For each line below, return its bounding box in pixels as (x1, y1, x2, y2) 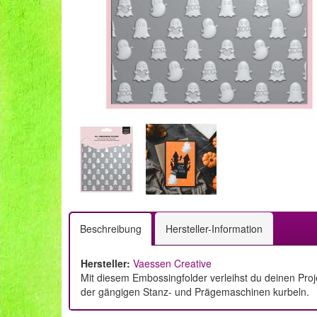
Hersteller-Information (166, 221, 263, 236)
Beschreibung (80, 221, 142, 236)
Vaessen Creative (133, 256, 212, 270)
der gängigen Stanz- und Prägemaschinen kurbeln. (81, 284, 309, 299)
